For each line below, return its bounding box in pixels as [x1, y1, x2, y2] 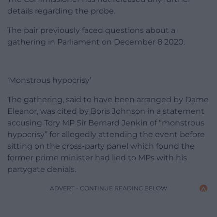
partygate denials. [7, 165, 76, 174]
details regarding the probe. [7, 6, 115, 16]
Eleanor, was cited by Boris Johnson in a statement [7, 107, 204, 116]
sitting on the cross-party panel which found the [7, 141, 195, 151]
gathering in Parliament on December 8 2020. [7, 37, 185, 47]
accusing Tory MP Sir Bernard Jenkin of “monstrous [7, 118, 204, 128]
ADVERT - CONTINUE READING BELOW [50, 185, 167, 192]
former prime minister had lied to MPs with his [7, 153, 187, 163]
